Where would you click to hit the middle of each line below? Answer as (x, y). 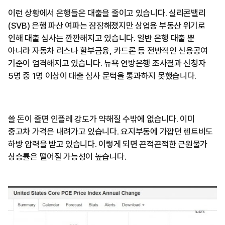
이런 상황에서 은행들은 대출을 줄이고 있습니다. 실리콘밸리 (107, 13)
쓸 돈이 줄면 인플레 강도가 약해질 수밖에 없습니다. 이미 (101, 119)
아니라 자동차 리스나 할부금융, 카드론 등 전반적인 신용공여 (108, 50)
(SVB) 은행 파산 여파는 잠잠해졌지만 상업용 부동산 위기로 (107, 25)
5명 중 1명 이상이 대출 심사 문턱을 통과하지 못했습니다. (102, 76)
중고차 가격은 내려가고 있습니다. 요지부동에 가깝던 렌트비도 (111, 131)
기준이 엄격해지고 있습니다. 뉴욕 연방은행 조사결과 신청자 (107, 63)
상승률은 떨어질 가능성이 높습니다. (67, 156)
